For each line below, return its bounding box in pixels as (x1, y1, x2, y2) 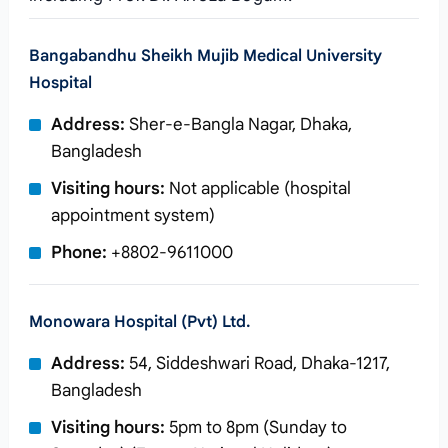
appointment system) (50, 205, 215, 226)
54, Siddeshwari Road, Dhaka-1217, (124, 353, 390, 374)
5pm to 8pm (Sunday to (164, 417, 347, 438)
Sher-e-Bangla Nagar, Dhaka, (124, 114, 352, 135)
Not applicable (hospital (164, 178, 351, 199)
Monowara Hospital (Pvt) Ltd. (28, 312, 251, 332)
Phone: (50, 242, 107, 263)
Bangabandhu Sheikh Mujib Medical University (28, 46, 382, 66)
